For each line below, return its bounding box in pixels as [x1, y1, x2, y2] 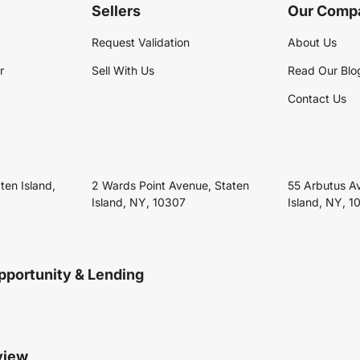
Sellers [92, 2, 141, 20]
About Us [288, 35, 337, 50]
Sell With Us [92, 63, 154, 78]
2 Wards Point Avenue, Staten [92, 178, 249, 193]
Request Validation [92, 35, 190, 50]
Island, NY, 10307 [92, 195, 186, 210]
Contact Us [288, 92, 346, 106]
